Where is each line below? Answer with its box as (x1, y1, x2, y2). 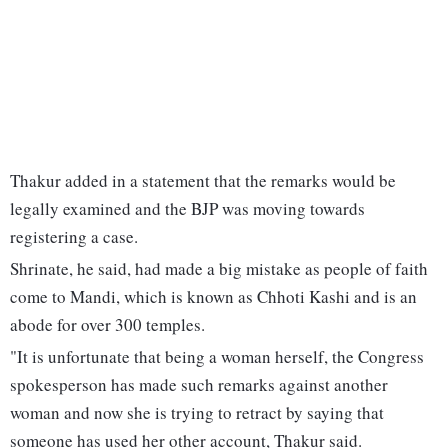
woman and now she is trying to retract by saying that (10, 401, 384, 425)
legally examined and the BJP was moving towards (10, 197, 365, 221)
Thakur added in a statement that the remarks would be (10, 169, 396, 193)
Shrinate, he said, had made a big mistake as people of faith (10, 257, 428, 281)
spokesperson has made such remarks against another (10, 373, 388, 397)
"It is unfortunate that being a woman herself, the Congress (10, 345, 424, 369)
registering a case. (10, 225, 138, 249)
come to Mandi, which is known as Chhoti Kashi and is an (10, 285, 417, 309)
